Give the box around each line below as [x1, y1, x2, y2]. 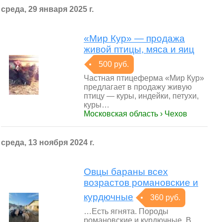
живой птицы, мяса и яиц [84, 44, 194, 55]
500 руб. [99, 60, 129, 68]
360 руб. [150, 193, 180, 202]
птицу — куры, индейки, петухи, [84, 92, 199, 100]
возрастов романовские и [84, 177, 198, 188]
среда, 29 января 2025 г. [1, 5, 94, 13]
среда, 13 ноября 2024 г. [1, 138, 94, 147]
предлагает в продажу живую [84, 83, 192, 91]
